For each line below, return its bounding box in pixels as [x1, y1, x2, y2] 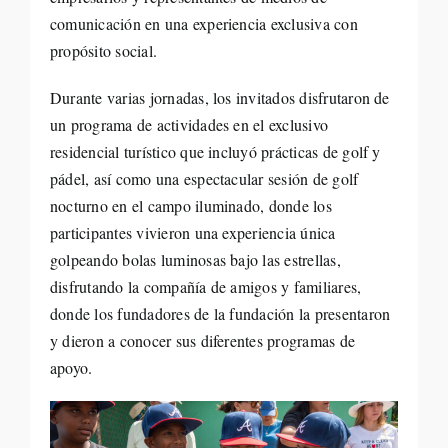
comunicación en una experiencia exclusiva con [49, 13, 358, 35]
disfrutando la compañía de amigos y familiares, [49, 276, 362, 298]
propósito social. [49, 40, 158, 62]
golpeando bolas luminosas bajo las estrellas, [49, 249, 341, 271]
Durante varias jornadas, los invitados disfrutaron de [49, 87, 390, 109]
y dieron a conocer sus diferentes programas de [49, 330, 356, 352]
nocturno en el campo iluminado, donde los [49, 195, 332, 217]
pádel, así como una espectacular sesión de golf [49, 168, 359, 190]
